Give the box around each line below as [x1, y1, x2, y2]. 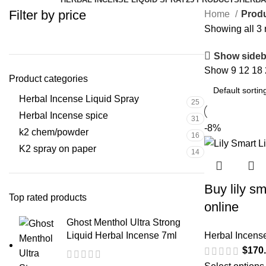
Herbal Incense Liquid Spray [19, 94, 139, 104]
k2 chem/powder [19, 127, 88, 137]
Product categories [9, 74, 88, 84]
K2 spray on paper [19, 144, 96, 154]
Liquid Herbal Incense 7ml [66, 230, 177, 240]
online [204, 199, 239, 215]
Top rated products [9, 192, 87, 202]
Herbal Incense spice [19, 110, 108, 121]
